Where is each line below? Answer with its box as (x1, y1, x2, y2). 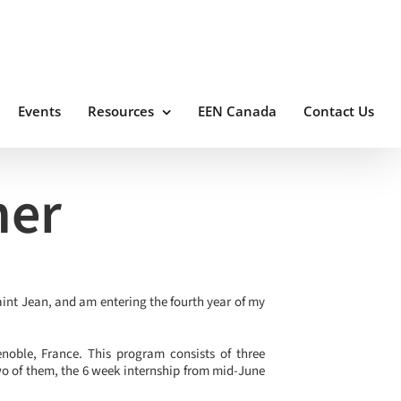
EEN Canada (198, 102, 277, 120)
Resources (88, 102, 154, 120)
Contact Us (303, 102, 374, 120)
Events (18, 102, 61, 120)
